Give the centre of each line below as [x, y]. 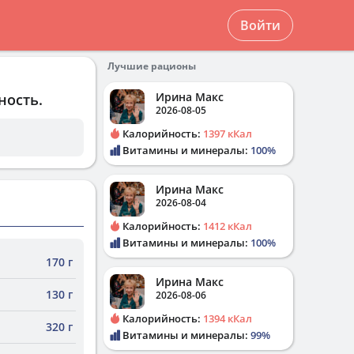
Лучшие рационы [152, 66]
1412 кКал [228, 226]
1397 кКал [228, 134]
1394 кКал [228, 318]
